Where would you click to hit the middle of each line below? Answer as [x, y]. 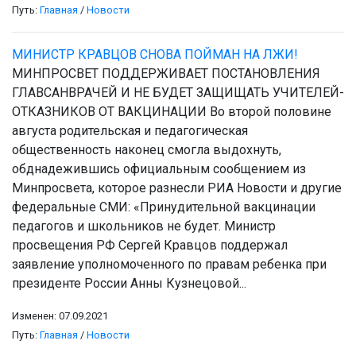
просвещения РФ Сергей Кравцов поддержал [150, 246]
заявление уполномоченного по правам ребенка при [169, 265]
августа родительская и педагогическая [130, 131]
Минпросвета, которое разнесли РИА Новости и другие [177, 188]
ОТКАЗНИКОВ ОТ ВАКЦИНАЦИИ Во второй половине [172, 112]
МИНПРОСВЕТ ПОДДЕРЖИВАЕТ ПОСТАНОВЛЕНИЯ [166, 74]
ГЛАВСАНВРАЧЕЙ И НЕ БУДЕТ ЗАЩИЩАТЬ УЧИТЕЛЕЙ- [178, 93]
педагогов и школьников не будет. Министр [144, 226]
